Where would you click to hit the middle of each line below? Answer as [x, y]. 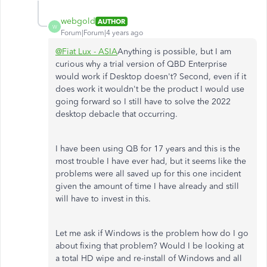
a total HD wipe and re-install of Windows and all [149, 258]
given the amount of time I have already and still [147, 186]
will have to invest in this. [103, 199]
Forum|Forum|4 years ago [102, 33]
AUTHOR [111, 21]
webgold [78, 21]
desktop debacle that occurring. [117, 114]
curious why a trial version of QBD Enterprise [141, 64]
